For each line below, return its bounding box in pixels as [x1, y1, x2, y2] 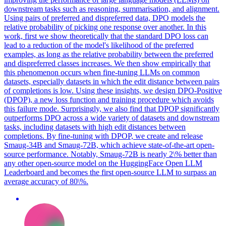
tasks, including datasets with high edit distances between [4, 122, 186, 131]
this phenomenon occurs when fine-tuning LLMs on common [4, 68, 200, 77]
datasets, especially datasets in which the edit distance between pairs [4, 77, 219, 86]
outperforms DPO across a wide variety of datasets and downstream [4, 113, 219, 122]
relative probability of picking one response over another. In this [4, 22, 206, 31]
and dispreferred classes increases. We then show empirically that [4, 59, 210, 68]
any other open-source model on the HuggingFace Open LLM [4, 158, 202, 167]
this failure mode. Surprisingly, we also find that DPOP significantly [4, 104, 219, 113]
